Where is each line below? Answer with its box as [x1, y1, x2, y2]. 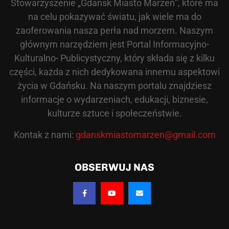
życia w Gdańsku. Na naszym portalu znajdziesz [17, 80, 212, 91]
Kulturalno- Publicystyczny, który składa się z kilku [14, 53, 215, 64]
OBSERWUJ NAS [75, 161, 154, 174]
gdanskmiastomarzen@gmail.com [75, 129, 216, 141]
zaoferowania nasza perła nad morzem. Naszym [16, 25, 213, 36]
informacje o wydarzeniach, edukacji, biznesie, [21, 94, 208, 105]
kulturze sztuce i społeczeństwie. [47, 108, 182, 119]
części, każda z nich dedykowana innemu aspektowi [9, 66, 220, 78]
